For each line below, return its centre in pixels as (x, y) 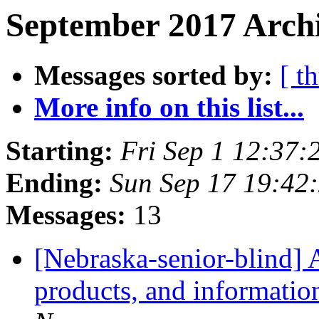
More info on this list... (169, 108)
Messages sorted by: (153, 75)
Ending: (54, 183)
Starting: (59, 151)
